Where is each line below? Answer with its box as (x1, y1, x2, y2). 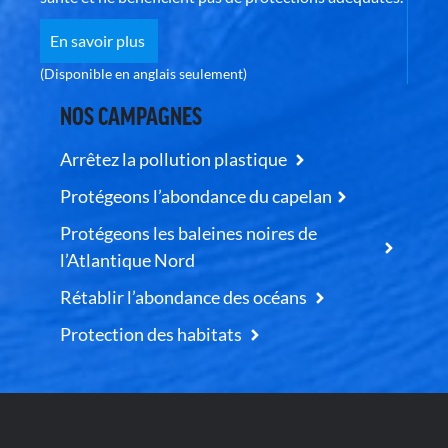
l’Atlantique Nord (60, 249, 195, 272)
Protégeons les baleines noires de (60, 222, 317, 245)
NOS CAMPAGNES (60, 101, 206, 129)
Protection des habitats (60, 323, 245, 346)
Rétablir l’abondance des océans (60, 286, 310, 309)
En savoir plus (50, 31, 148, 51)
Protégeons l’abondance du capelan (60, 185, 332, 208)
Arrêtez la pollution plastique (60, 148, 290, 171)
